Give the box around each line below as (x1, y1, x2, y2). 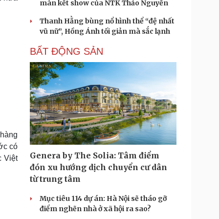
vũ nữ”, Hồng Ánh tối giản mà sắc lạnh (40, 27, 170, 36)
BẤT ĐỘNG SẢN (30, 46, 103, 57)
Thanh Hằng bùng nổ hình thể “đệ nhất (40, 17, 175, 25)
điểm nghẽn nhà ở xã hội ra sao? (40, 204, 151, 213)
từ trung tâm (30, 174, 81, 184)
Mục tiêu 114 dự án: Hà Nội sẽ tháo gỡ (40, 194, 167, 203)
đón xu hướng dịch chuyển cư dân (30, 162, 167, 172)
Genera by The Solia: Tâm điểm (30, 151, 159, 160)
